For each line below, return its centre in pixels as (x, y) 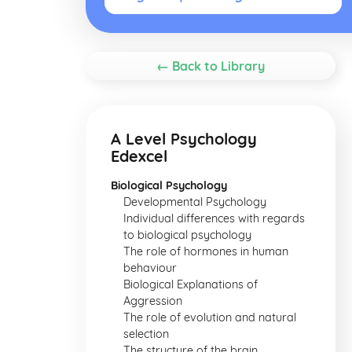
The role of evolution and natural (210, 317)
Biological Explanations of (191, 284)
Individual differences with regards (214, 218)
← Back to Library (211, 66)
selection (146, 334)
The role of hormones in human (206, 251)
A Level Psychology (184, 139)
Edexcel (139, 156)
